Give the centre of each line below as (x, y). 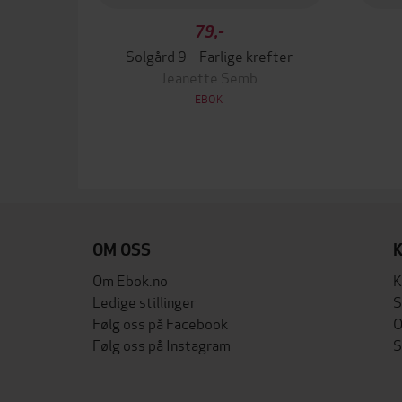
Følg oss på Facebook (160, 323)
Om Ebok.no (130, 280)
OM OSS (122, 250)
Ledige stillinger (144, 301)
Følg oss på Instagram (162, 344)
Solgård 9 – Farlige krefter (210, 55)
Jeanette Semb (210, 77)
